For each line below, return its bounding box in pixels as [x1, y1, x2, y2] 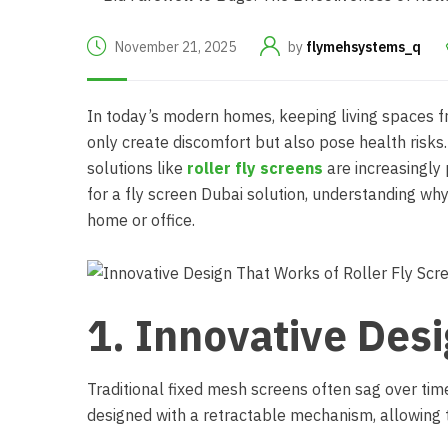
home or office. [87, 209, 195, 230]
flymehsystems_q [306, 38, 421, 57]
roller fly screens [187, 157, 323, 178]
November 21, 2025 [115, 38, 236, 57]
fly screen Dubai [125, 183, 243, 204]
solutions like [87, 157, 187, 178]
